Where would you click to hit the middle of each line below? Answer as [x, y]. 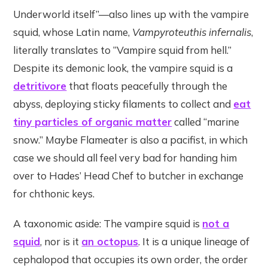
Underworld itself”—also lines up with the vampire [131, 14]
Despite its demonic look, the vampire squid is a [123, 68]
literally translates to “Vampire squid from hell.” [123, 50]
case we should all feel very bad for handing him [125, 158]
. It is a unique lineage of [194, 242]
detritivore [40, 86]
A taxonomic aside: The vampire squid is [108, 224]
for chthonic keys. [54, 194]
